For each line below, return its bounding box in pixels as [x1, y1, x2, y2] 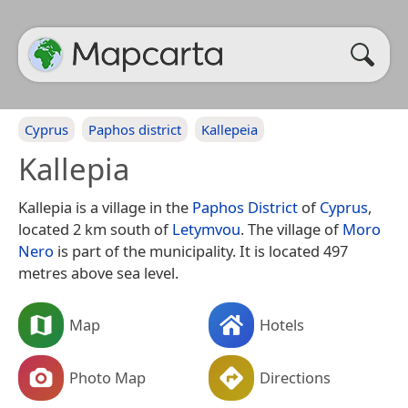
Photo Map [69, 366, 146, 388]
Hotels [260, 313, 304, 335]
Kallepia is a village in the [18, 197, 192, 218]
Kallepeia [201, 120, 258, 138]
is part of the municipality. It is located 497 [54, 240, 348, 261]
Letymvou [172, 219, 240, 240]
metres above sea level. [18, 262, 178, 283]
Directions [260, 366, 331, 388]
